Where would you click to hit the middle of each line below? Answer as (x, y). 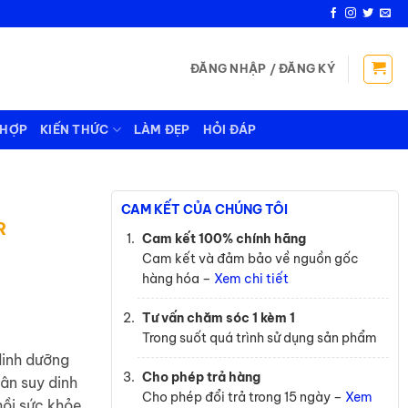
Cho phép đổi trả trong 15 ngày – (243, 397)
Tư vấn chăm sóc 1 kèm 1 (218, 318)
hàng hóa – (178, 279)
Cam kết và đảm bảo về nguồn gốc (250, 259)
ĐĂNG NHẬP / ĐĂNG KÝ (263, 68)
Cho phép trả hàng (201, 377)
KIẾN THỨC (75, 129)
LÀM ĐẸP (162, 129)
